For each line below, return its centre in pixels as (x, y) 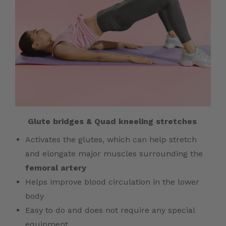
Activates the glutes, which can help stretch (111, 139)
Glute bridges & (53, 121)
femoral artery (56, 167)
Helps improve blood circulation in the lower (112, 182)
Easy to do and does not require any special (110, 210)
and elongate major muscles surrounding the (114, 153)
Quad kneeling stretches (146, 121)
